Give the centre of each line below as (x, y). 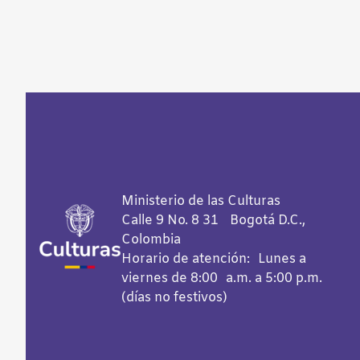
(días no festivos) (174, 297)
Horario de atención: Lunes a (214, 259)
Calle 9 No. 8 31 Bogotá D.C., (213, 220)
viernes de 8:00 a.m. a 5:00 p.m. (222, 278)
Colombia (151, 239)
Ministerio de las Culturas (201, 201)
